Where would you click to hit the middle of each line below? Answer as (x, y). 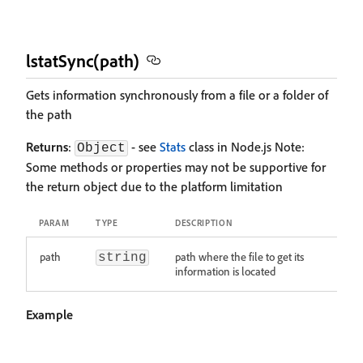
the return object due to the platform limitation (154, 186)
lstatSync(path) (83, 60)
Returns (47, 147)
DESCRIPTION (204, 223)
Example (49, 314)
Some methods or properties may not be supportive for (176, 167)
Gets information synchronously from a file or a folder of (177, 95)
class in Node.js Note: (245, 147)
